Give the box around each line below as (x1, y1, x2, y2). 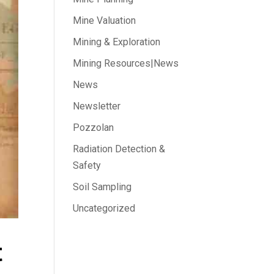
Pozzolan (73, 121, 114, 133)
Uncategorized (73, 202, 136, 214)
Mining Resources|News (73, 57, 179, 69)
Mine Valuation (73, 14, 136, 26)
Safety (73, 159, 102, 171)
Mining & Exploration (73, 35, 161, 48)
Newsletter (73, 100, 121, 112)
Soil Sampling (73, 180, 132, 193)
